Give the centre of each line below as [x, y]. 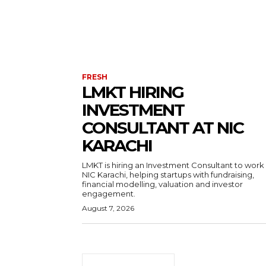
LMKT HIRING [133, 92]
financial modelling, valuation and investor [162, 184]
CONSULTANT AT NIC [163, 128]
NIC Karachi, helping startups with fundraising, [168, 175]
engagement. [109, 194]
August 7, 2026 [108, 208]
